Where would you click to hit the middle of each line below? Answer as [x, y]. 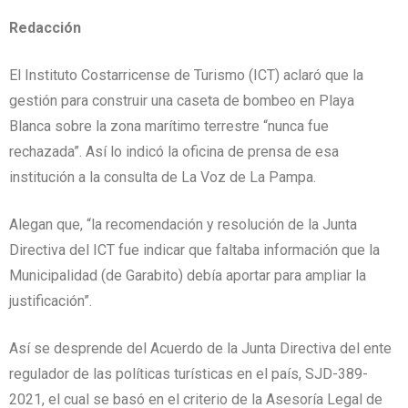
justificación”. [51, 301]
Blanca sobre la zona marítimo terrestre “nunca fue [169, 126]
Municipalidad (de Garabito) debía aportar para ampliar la [188, 275]
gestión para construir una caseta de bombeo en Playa [182, 100]
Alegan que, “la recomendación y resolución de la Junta [183, 224]
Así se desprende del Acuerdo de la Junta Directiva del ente [200, 348]
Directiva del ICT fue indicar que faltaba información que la [194, 250]
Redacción [45, 27]
